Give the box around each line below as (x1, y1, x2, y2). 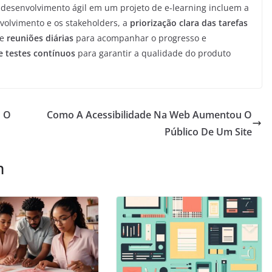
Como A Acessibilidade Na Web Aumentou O (47, 108, 252, 122)
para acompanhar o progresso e (73, 32, 206, 44)
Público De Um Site (165, 125, 252, 139)
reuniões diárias (7, 32, 73, 44)
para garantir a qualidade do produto (75, 47, 231, 59)
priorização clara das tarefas (130, 17, 248, 29)
